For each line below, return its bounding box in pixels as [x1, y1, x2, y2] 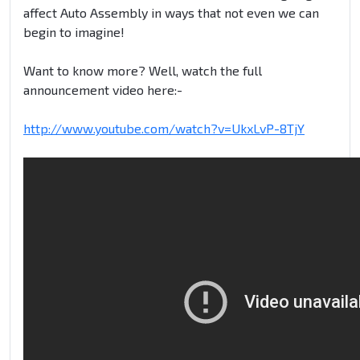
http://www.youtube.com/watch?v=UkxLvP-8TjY [23, 121, 305, 137]
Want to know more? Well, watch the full [23, 63, 262, 79]
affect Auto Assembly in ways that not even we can [23, 5, 319, 21]
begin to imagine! [23, 24, 125, 40]
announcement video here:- [23, 82, 182, 98]
